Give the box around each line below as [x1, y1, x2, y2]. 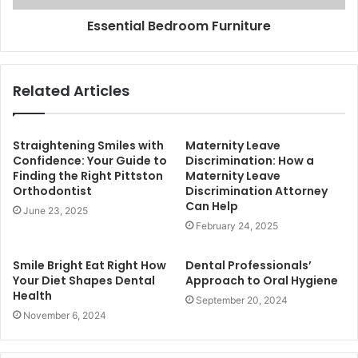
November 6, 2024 [23, 309, 106, 321]
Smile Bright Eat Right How [13, 257, 166, 273]
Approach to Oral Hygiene [185, 272, 338, 288]
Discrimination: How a [185, 153, 314, 169]
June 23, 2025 [23, 205, 88, 217]
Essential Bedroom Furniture [87, 17, 271, 35]
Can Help [185, 198, 238, 214]
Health [13, 288, 52, 304]
